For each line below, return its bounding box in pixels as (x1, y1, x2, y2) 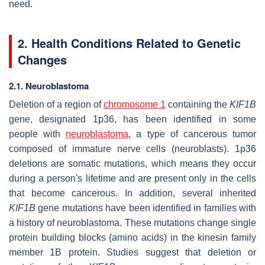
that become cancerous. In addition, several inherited (9, 188, 256, 198)
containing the (166, 99, 230, 109)
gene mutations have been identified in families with (35, 202, 256, 213)
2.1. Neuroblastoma (9, 79, 89, 92)
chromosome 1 (104, 99, 166, 109)
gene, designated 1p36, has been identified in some (9, 114, 256, 124)
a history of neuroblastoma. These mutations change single (9, 217, 256, 228)
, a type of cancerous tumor (128, 128, 257, 139)
